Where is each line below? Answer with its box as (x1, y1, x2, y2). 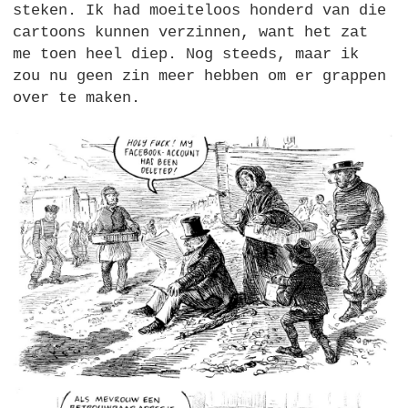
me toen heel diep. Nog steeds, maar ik (13, 46, 360, 64)
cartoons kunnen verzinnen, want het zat (13, 24, 369, 42)
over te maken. (13, 89, 141, 107)
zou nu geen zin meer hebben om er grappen (13, 67, 387, 86)
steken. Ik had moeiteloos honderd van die (13, 2, 387, 20)
